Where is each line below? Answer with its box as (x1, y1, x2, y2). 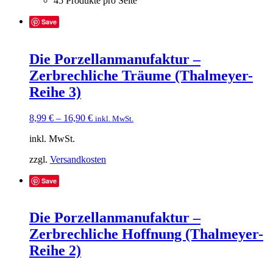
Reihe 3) (29, 83, 81, 100)
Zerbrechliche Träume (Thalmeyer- (29, 67, 253, 83)
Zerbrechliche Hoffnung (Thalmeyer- (29, 226, 263, 243)
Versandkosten (50, 154, 106, 165)
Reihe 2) (29, 243, 81, 259)
